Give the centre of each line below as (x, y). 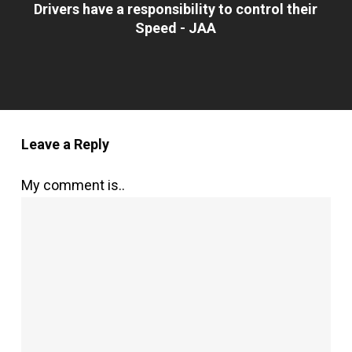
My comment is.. (73, 185)
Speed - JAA (176, 27)
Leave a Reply (65, 144)
